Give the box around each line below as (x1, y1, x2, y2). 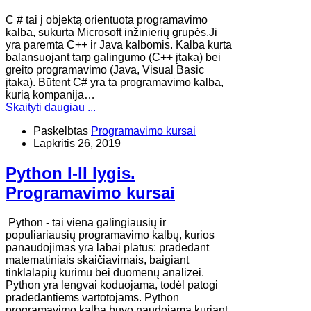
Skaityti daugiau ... (6, 101, 96, 114)
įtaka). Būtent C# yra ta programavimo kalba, (6, 76, 224, 89)
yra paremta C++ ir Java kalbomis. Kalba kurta (6, 39, 232, 51)
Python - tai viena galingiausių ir (6, 216, 166, 228)
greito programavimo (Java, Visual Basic (6, 64, 204, 76)
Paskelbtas (33, 125, 88, 137)
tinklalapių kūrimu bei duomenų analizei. (6, 266, 204, 278)
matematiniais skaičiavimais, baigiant (6, 253, 189, 266)
